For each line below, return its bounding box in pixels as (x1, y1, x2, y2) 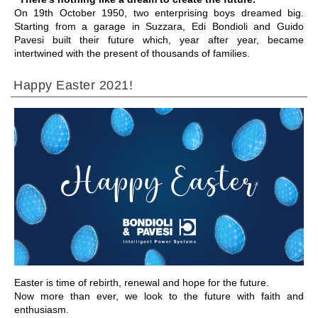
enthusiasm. (14, 303, 69, 315)
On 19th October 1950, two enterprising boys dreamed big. (14, 7, 304, 19)
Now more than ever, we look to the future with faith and (14, 290, 304, 302)
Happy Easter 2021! (13, 78, 133, 93)
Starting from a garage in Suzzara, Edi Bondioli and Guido (14, 21, 304, 33)
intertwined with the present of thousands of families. (14, 48, 250, 60)
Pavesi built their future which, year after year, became (14, 34, 304, 46)
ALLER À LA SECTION (194, 197, 281, 208)
